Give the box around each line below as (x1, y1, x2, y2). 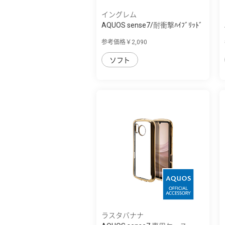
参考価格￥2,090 (101, 38, 147, 46)
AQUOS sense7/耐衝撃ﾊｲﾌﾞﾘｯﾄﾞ (101, 21, 202, 29)
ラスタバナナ (101, 211, 144, 219)
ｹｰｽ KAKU (101, 31, 131, 40)
